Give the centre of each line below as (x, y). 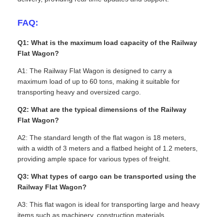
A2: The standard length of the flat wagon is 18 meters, (102, 138)
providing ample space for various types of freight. (94, 159)
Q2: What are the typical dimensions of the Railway (102, 110)
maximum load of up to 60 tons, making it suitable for (99, 82)
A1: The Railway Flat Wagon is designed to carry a (95, 71)
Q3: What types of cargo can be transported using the (107, 177)
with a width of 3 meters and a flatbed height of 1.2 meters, (108, 148)
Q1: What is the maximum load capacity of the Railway (107, 43)
